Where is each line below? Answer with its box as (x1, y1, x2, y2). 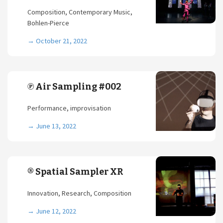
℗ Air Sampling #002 (27, 81, 121, 92)
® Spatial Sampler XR (27, 166, 123, 177)
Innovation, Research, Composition (27, 189, 131, 198)
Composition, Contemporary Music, (27, 7, 132, 16)
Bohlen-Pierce (27, 18, 69, 27)
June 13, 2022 (36, 121, 76, 130)
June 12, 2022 (36, 207, 76, 216)
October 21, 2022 (36, 36, 87, 45)
